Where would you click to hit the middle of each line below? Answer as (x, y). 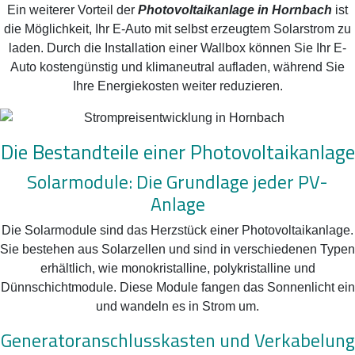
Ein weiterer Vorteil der (73, 10)
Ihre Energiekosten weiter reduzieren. (177, 86)
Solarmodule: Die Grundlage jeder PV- (177, 181)
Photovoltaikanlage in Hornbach (235, 10)
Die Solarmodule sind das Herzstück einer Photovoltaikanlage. (177, 230)
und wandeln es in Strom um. (177, 306)
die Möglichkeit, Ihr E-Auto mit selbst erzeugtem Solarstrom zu (177, 29)
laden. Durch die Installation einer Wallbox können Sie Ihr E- (177, 48)
